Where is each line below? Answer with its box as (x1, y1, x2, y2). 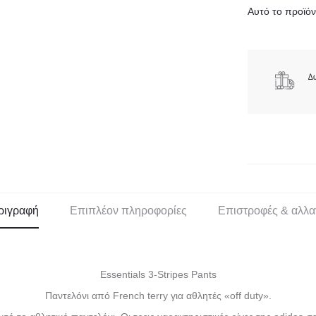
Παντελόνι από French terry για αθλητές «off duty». (44, 290, 272, 302)
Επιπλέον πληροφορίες (70, 205, 187, 217)
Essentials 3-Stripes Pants (99, 269, 217, 281)
